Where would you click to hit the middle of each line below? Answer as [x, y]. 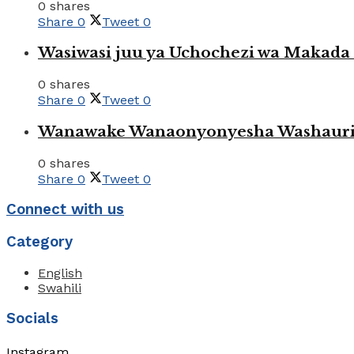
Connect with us [65, 210]
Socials [32, 319]
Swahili [60, 288]
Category [40, 241]
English [60, 273]
